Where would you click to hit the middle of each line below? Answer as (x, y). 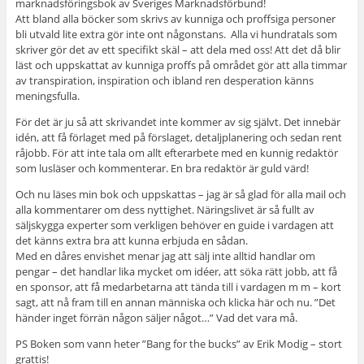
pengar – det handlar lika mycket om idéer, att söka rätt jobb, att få (176, 272)
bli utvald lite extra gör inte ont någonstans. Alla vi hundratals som (176, 35)
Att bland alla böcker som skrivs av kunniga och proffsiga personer (175, 19)
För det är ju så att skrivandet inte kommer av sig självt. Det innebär (178, 122)
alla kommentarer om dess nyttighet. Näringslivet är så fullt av (165, 210)
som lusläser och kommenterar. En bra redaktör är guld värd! (162, 169)
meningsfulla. (47, 96)
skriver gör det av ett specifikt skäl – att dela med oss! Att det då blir (178, 50)
